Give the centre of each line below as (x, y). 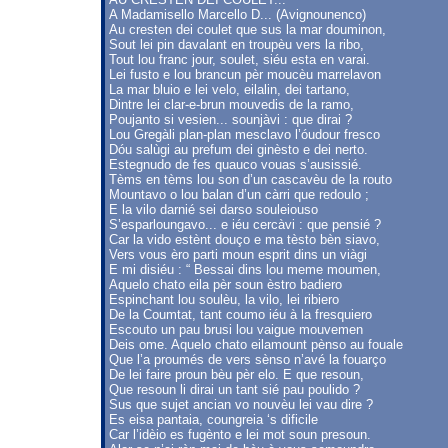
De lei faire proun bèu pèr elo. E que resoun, (236, 374)
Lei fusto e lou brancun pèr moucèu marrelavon (245, 74)
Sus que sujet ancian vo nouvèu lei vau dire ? (241, 404)
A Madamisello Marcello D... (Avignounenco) (237, 14)
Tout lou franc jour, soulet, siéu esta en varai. (239, 59)
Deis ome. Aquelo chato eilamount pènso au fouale (256, 344)
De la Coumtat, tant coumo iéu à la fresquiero (240, 314)
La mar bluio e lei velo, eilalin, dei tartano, (229, 89)
